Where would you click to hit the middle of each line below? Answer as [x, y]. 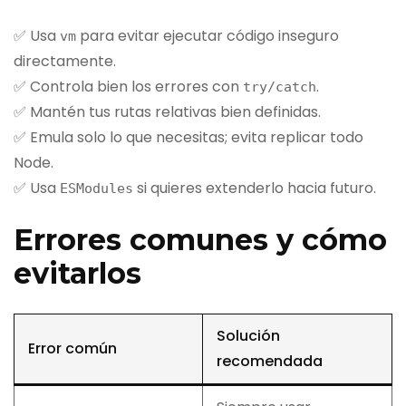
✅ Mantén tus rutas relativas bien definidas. [167, 111]
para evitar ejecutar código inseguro [208, 35]
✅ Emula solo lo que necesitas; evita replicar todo [188, 137]
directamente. [65, 61]
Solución [248, 336]
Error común [72, 349]
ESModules [97, 188]
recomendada [270, 362]
